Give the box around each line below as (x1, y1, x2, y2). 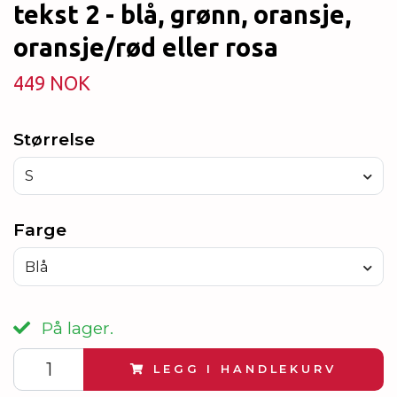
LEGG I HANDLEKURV (153, 362, 337, 376)
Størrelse (13, 128, 95, 150)
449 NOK (13, 72, 90, 94)
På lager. (37, 316, 113, 339)
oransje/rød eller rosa (13, 32, 278, 61)
